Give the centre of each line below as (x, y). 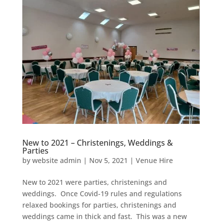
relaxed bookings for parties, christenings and (99, 205)
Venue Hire (154, 160)
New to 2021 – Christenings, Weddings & (97, 142)
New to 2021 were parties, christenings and (94, 182)
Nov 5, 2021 (108, 160)
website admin (56, 160)
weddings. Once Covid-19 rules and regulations (102, 193)
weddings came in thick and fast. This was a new (104, 216)
